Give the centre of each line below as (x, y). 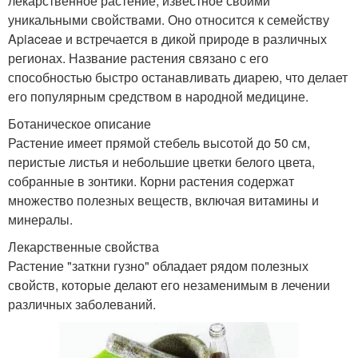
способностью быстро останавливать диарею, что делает (178, 78)
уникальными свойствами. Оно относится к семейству (169, 20)
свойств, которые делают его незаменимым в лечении (169, 285)
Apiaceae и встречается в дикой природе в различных (167, 39)
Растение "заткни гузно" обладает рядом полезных (158, 266)
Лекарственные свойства (84, 247)
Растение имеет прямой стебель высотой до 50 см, (159, 143)
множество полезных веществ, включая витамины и (163, 201)
